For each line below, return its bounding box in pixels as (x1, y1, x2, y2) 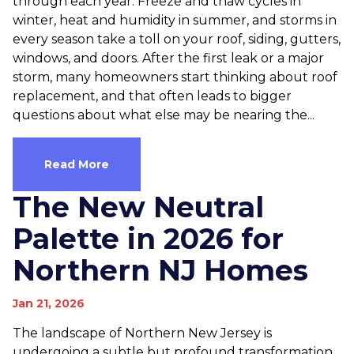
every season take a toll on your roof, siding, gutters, (13, 32, 341, 47)
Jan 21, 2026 (13, 296, 85, 311)
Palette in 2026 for (13, 221, 284, 256)
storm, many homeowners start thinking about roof (13, 70, 337, 85)
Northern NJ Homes (13, 253, 308, 288)
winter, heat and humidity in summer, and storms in (13, 13, 337, 28)
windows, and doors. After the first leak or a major (13, 51, 324, 66)
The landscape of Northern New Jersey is (13, 326, 272, 341)
